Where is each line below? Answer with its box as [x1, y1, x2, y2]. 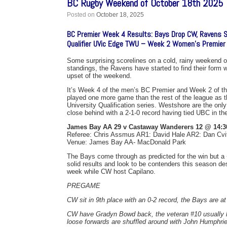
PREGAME [67, 182, 100, 190]
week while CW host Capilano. [67, 168, 156, 175]
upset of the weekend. [67, 72, 132, 80]
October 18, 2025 [96, 11, 144, 18]
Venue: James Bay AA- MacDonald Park [67, 138, 186, 146]
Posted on [71, 11, 96, 18]
